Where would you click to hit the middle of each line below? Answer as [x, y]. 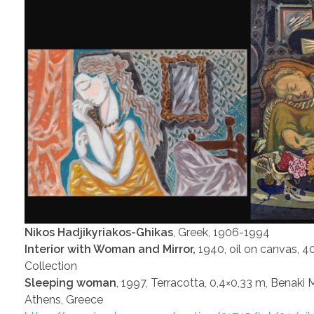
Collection [51, 266]
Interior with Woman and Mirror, [111, 249]
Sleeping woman [70, 282]
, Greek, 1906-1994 [221, 232]
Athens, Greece [64, 299]
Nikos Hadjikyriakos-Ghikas [99, 232]
